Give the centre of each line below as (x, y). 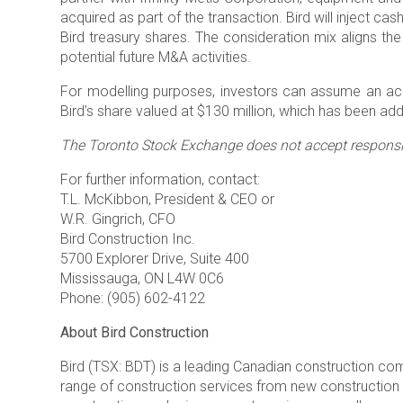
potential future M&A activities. (156, 57)
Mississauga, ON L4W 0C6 (143, 278)
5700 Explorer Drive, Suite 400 (155, 259)
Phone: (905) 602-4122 (133, 298)
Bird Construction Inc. (128, 239)
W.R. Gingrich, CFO (118, 219)
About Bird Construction (135, 332)
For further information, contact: (161, 179)
